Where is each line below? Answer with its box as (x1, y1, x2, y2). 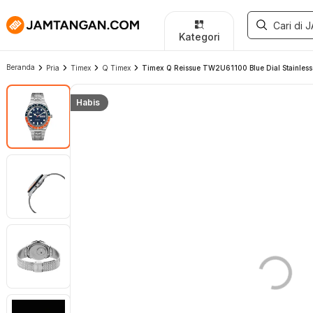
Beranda (6, 63, 35, 71)
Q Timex (102, 64, 131, 72)
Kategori (178, 30, 220, 43)
